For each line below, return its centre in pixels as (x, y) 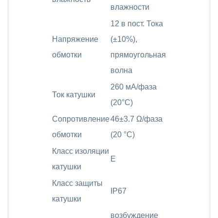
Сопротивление (81, 119)
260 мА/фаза (134, 87)
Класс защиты (77, 183)
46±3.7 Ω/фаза (136, 119)
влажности (130, 7)
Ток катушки (74, 94)
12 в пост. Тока (137, 23)
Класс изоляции (81, 151)
